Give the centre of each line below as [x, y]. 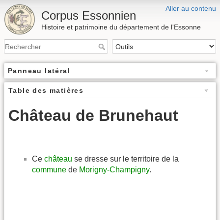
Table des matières [46, 91]
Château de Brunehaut [93, 116]
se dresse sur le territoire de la [125, 159]
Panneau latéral [39, 71]
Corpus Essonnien [89, 15]
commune [49, 169]
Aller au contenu [191, 8]
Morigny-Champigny [114, 169]
